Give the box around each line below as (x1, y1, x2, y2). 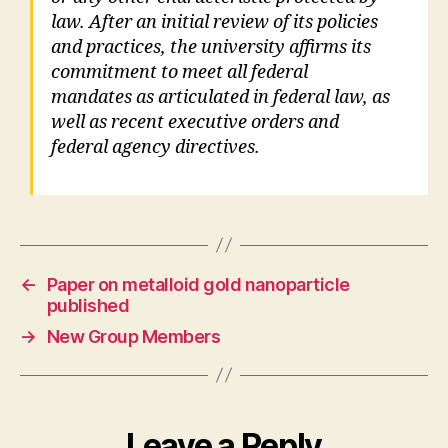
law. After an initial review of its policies (51, 11, 378, 35)
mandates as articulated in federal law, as (51, 86, 390, 110)
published (46, 294, 130, 316)
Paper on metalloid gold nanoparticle (46, 273, 350, 295)
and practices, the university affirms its (51, 36, 371, 60)
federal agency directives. (51, 136, 260, 160)
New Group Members (46, 325, 221, 347)
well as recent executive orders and (51, 111, 339, 135)
